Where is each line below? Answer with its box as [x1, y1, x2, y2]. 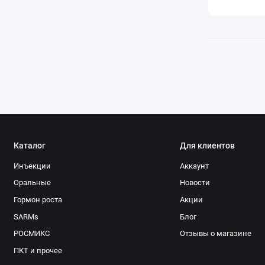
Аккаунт [180, 161, 209, 170]
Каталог [13, 141, 46, 151]
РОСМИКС [13, 229, 50, 238]
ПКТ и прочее [13, 246, 62, 256]
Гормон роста [13, 195, 62, 205]
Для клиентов [180, 141, 235, 151]
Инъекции [13, 161, 51, 170]
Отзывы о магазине [180, 229, 251, 238]
